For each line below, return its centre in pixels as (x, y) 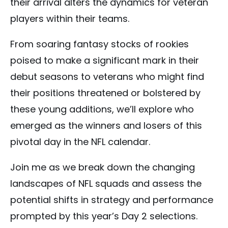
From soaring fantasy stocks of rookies (99, 44)
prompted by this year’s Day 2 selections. (104, 216)
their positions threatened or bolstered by (105, 93)
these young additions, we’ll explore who (102, 109)
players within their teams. (70, 19)
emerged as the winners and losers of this (106, 126)
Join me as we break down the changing (103, 167)
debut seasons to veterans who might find (107, 77)
